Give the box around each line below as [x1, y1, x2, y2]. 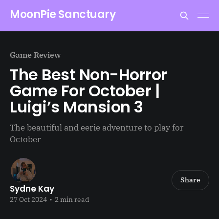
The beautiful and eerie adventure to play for [10, 122, 184, 133]
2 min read [53, 195, 89, 204]
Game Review [10, 50, 61, 60]
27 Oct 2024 [10, 195, 47, 204]
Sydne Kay [10, 183, 54, 195]
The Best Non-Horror [10, 64, 167, 86]
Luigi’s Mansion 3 [10, 96, 143, 118]
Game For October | [10, 80, 160, 102]
